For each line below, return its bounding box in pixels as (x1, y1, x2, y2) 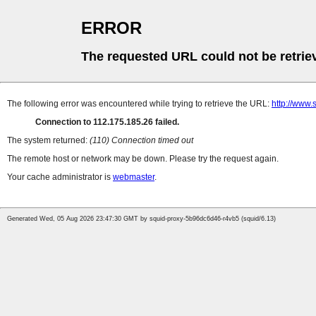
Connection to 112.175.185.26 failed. (35, 117, 179, 128)
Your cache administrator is (7, 172, 113, 183)
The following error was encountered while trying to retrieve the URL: (7, 99, 272, 109)
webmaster (113, 172, 154, 183)
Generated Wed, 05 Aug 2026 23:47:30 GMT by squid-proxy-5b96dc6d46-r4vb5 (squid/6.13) (7, 215, 276, 223)
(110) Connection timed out (90, 135, 193, 146)
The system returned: (7, 135, 90, 146)
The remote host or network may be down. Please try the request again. (7, 154, 279, 164)
